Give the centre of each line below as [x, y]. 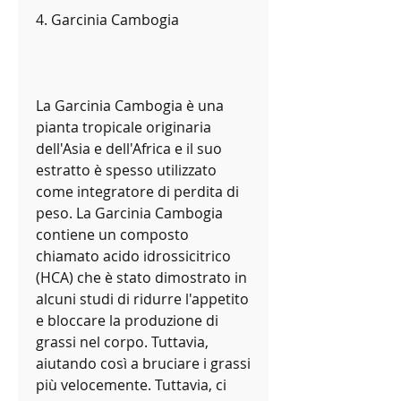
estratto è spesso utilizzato [126, 171]
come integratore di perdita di [137, 192]
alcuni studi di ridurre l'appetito [142, 299]
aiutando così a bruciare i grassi [143, 364]
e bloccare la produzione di [127, 321]
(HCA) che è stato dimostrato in [141, 278]
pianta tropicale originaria [124, 128]
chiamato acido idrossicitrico [133, 256]
